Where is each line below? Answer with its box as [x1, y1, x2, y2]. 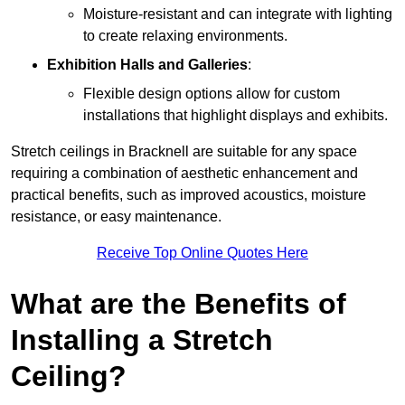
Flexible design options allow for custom [83, 85, 340, 101]
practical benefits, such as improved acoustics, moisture [11, 186, 366, 202]
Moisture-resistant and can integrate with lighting [83, 5, 392, 22]
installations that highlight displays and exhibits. [83, 107, 388, 123]
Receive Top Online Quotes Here [97, 244, 308, 260]
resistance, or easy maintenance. [11, 208, 221, 224]
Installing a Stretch [11, 323, 273, 356]
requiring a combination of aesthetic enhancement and [11, 165, 358, 181]
